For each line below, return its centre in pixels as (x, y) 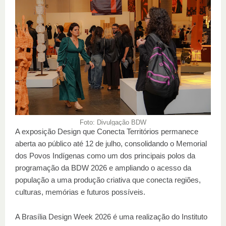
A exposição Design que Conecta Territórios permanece (107, 131)
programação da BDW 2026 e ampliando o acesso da (103, 168)
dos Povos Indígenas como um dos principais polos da (105, 156)
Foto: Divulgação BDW (113, 122)
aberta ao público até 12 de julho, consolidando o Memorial (111, 144)
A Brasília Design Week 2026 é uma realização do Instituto (111, 217)
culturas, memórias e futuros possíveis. (80, 192)
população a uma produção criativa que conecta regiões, (108, 180)
